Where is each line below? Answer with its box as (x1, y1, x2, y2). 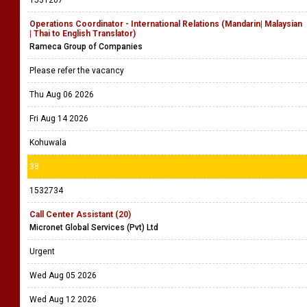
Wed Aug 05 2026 (29, 271, 97, 280)
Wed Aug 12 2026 (29, 295, 97, 304)
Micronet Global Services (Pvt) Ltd (29, 223, 158, 232)
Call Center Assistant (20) (29, 210, 131, 219)
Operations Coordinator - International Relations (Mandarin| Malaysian (29, 19, 302, 29)
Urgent (29, 247, 59, 256)
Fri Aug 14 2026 (29, 114, 88, 123)
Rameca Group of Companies (29, 42, 143, 51)
